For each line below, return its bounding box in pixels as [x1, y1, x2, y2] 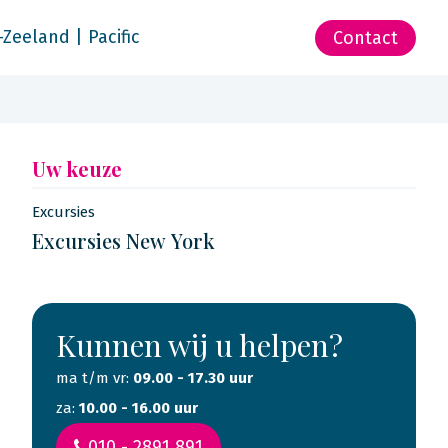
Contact [333, 26, 398, 49]
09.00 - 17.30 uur [133, 369, 253, 387]
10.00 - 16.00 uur [79, 399, 198, 417]
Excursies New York [32, 227, 215, 254]
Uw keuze [32, 155, 122, 182]
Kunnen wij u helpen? [56, 325, 343, 365]
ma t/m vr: [56, 369, 133, 387]
